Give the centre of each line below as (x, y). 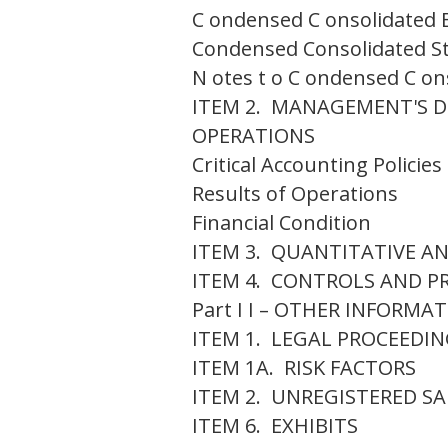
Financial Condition (281, 222)
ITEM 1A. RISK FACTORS (304, 367)
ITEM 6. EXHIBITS (275, 425)
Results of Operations (295, 193)
